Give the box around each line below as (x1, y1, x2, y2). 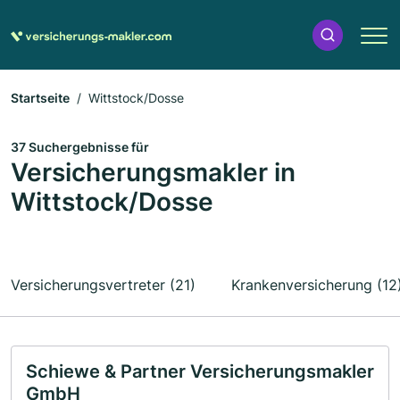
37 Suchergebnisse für (11, 139, 149, 154)
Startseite (11, 90, 70, 105)
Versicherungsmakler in (11, 157, 296, 187)
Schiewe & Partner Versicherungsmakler (26, 361, 374, 382)
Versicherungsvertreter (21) (11, 276, 196, 294)
